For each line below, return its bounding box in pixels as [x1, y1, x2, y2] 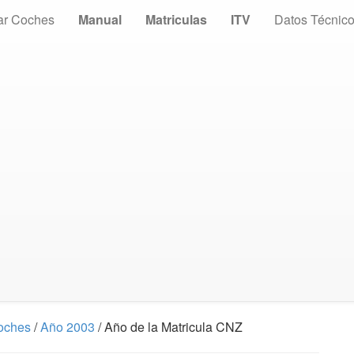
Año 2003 [40, 318, 95, 336]
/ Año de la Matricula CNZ [95, 318, 243, 336]
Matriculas [145, 10, 207, 28]
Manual [78, 10, 122, 28]
